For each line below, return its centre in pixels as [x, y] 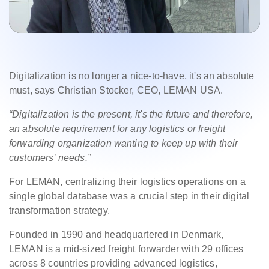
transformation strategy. [59, 211]
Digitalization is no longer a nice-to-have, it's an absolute [132, 76]
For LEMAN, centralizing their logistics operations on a [127, 182]
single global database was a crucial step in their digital [129, 196]
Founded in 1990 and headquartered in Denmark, [116, 235]
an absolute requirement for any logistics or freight [117, 129]
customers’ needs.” [50, 158]
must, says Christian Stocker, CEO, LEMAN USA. [116, 91]
